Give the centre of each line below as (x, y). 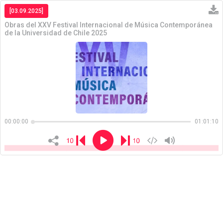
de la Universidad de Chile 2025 (56, 33)
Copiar (186, 92)
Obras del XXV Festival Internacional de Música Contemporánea (109, 25)
